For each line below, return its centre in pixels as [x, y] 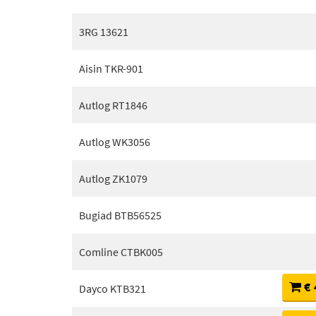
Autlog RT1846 [113, 105]
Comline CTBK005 [121, 252]
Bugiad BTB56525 [120, 215]
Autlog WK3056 [115, 142]
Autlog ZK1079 [113, 178]
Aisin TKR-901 [111, 68]
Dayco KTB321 [113, 288]
